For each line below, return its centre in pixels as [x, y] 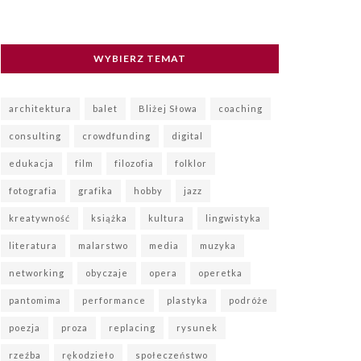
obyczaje [107, 272]
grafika [95, 190]
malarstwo [103, 245]
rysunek [197, 327]
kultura [166, 218]
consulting [35, 135]
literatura [33, 245]
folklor [191, 163]
